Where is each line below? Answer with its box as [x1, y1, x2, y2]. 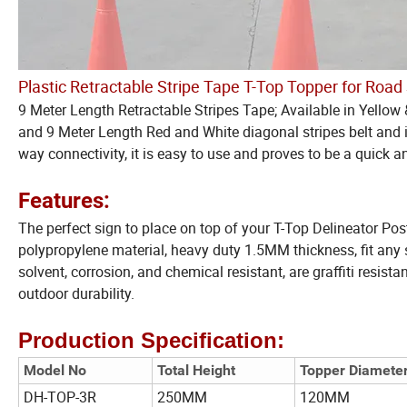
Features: [18, 188, 110, 214]
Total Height [157, 362, 235, 380]
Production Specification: [18, 328, 284, 353]
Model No [24, 362, 86, 380]
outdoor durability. [18, 283, 134, 304]
